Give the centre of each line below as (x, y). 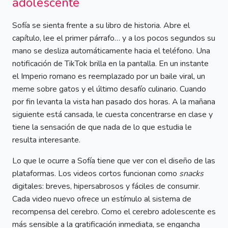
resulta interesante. (46, 140)
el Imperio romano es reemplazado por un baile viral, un (109, 77)
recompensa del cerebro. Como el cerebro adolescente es (114, 212)
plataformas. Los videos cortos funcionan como (96, 174)
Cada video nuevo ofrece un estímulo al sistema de (102, 199)
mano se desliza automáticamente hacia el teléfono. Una (111, 51)
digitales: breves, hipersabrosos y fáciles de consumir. (106, 187)
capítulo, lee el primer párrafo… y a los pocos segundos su (114, 38)
